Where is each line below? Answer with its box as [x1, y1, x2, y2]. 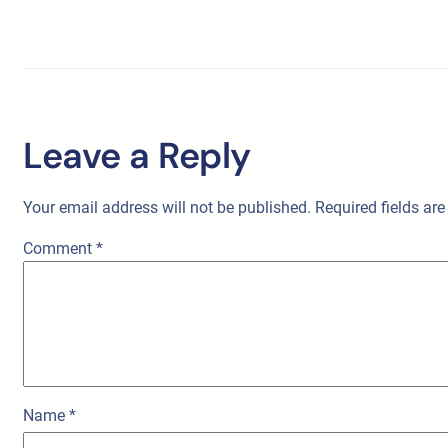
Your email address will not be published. [23, 197, 311, 217]
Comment [23, 238, 96, 258]
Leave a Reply [23, 131, 251, 179]
